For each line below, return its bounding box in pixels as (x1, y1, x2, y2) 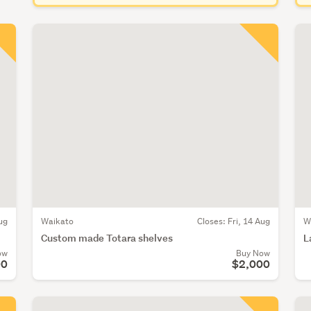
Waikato (41, 215, 74, 228)
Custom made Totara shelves (41, 231, 173, 245)
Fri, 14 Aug (227, 215, 270, 228)
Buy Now (235, 247, 270, 260)
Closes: (196, 215, 228, 228)
